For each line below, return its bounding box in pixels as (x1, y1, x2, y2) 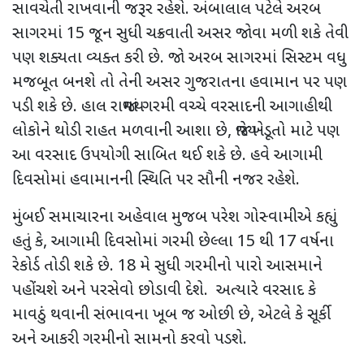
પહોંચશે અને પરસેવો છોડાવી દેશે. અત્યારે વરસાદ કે (12, 280, 316, 302)
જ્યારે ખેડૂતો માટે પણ (236, 121, 340, 143)
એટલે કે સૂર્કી (258, 305, 331, 327)
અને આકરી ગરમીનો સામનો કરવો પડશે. (12, 329, 247, 351)
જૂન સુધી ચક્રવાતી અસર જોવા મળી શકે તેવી (84, 24, 349, 45)
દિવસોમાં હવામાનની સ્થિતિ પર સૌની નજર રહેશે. (12, 170, 300, 192)
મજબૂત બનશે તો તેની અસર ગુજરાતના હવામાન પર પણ (12, 72, 347, 94)
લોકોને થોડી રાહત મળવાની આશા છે (12, 121, 227, 143)
